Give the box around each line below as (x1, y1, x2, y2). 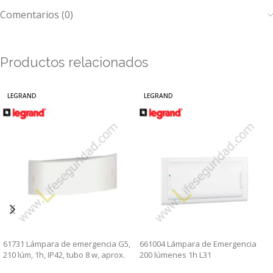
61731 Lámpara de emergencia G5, (3, 238, 130, 249)
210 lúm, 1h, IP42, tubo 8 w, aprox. (3, 249, 125, 260)
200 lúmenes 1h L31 (140, 249, 211, 260)
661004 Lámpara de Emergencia (140, 238, 257, 249)
